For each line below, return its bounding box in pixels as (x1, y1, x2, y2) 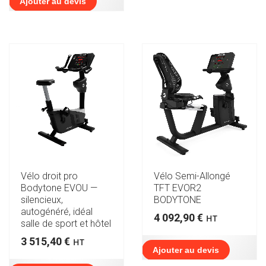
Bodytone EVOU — (21, 182, 97, 194)
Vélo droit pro (21, 170, 78, 182)
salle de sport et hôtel (21, 217, 111, 229)
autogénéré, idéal (21, 205, 93, 217)
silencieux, (21, 194, 63, 205)
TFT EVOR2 (154, 182, 201, 194)
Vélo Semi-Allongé (154, 170, 230, 182)
